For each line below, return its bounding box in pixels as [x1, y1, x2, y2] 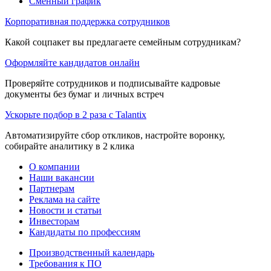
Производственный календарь [29, 247, 154, 258]
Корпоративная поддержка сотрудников [5, 16, 170, 27]
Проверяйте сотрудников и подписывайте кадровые [5, 77, 220, 88]
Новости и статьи [29, 204, 102, 215]
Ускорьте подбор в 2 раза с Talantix [5, 109, 146, 120]
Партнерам [29, 183, 74, 194]
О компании [29, 161, 80, 172]
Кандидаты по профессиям [29, 226, 140, 237]
